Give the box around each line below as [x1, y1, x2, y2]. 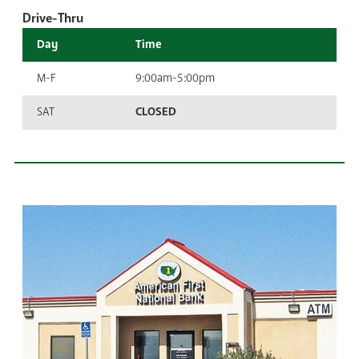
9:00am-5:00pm [135, 71, 215, 87]
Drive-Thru [22, 10, 83, 28]
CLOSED [135, 104, 176, 120]
